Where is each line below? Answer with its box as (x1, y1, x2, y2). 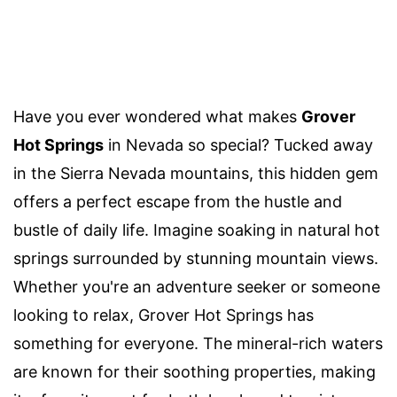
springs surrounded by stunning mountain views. (13, 248, 378, 268)
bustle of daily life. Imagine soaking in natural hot (13, 220, 380, 239)
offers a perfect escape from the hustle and (13, 191, 342, 211)
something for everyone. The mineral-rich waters (13, 333, 383, 353)
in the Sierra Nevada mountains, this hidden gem (13, 163, 378, 183)
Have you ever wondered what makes (13, 106, 301, 126)
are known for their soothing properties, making (13, 362, 376, 381)
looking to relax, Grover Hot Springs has (13, 305, 314, 324)
